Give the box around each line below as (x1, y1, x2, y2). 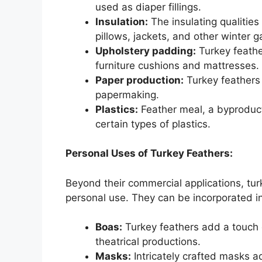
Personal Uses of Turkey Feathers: (65, 147, 233, 160)
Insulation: (95, 15, 148, 27)
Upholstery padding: (95, 44, 196, 57)
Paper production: (95, 74, 184, 86)
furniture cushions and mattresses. (95, 59, 259, 71)
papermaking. (95, 88, 159, 101)
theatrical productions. (95, 236, 201, 248)
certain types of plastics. (95, 118, 211, 130)
